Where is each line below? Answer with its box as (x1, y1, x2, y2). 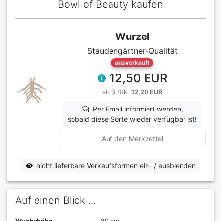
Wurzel (115, 31, 149, 43)
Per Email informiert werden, (92, 105, 183, 113)
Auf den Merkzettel (101, 134, 163, 143)
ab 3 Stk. (102, 88, 131, 96)
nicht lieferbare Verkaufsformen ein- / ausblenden (36, 161, 196, 170)
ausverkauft (114, 59, 150, 67)
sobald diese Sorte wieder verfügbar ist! (68, 115, 197, 124)
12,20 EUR (131, 88, 162, 96)
